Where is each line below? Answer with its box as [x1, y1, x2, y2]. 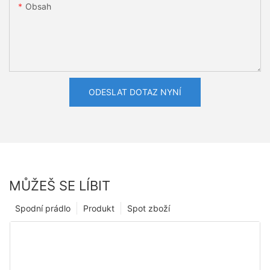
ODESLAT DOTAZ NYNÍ [89, 87, 181, 98]
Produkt [83, 202, 115, 213]
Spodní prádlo [15, 202, 71, 213]
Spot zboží [127, 202, 170, 213]
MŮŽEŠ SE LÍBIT [9, 177, 110, 193]
